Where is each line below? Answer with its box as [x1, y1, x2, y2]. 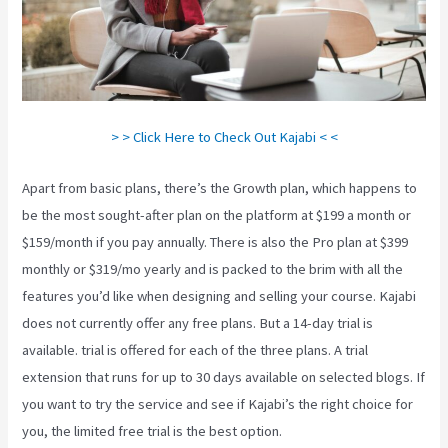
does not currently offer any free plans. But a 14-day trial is [22, 313, 374, 332]
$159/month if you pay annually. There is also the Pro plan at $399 [22, 232, 409, 251]
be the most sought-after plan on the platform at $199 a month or [22, 205, 412, 224]
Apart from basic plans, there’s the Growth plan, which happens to [22, 178, 418, 197]
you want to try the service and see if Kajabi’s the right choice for [22, 394, 414, 413]
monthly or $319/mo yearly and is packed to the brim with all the [22, 259, 404, 278]
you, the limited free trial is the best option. [22, 421, 283, 440]
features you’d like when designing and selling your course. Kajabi [22, 286, 417, 305]
